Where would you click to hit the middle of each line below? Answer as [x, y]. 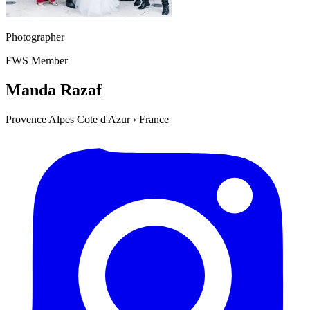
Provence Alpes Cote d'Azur [68, 119]
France [154, 119]
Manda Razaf [54, 90]
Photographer [35, 37]
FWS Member [37, 61]
